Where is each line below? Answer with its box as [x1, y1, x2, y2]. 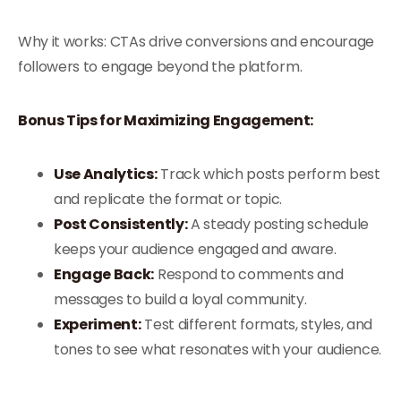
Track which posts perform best [157, 164, 380, 184]
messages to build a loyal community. [54, 289, 307, 310]
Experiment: [54, 314, 141, 335]
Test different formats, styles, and [141, 314, 372, 335]
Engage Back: [54, 264, 155, 285]
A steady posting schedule [187, 214, 369, 235]
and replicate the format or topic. [54, 189, 283, 209]
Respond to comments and [154, 264, 344, 285]
